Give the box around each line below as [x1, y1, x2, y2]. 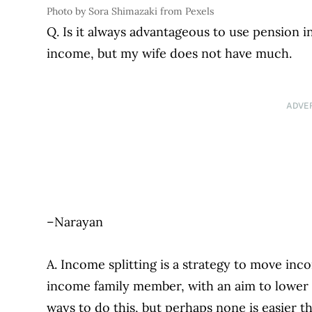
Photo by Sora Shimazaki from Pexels [47, 5, 214, 18]
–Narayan [47, 214, 104, 231]
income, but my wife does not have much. [47, 45, 292, 62]
